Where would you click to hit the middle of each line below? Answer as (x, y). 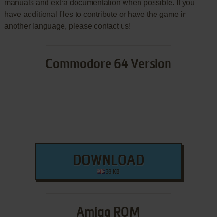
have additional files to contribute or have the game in (95, 14)
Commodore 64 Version (108, 64)
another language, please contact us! (67, 26)
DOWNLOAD (108, 161)
